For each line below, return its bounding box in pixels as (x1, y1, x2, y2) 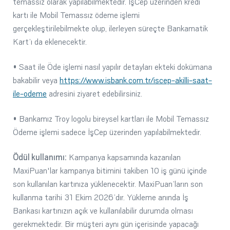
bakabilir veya (13, 75, 60, 85)
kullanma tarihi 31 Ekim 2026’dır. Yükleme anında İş (13, 192, 188, 202)
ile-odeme (13, 88, 47, 99)
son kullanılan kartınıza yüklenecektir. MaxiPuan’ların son (13, 179, 203, 189)
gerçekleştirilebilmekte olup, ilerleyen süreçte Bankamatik (13, 23, 208, 33)
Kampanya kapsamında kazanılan (67, 152, 181, 162)
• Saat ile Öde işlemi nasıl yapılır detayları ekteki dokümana (13, 62, 212, 72)
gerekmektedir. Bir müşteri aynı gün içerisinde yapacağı (13, 219, 199, 229)
